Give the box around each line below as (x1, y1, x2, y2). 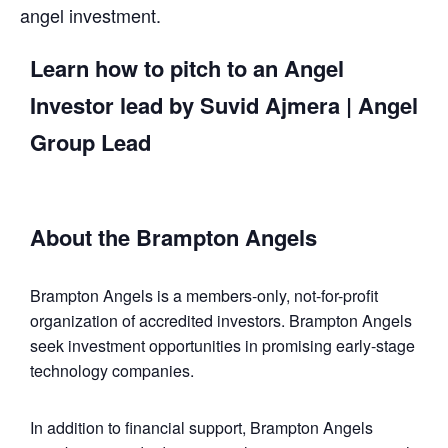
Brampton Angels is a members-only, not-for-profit (30, 283, 378, 307)
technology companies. (30, 358, 194, 382)
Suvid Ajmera (200, 88, 346, 121)
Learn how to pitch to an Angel (30, 51, 344, 84)
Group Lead (30, 125, 151, 158)
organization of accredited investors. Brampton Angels (30, 308, 412, 332)
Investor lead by (30, 88, 200, 121)
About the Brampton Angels (30, 221, 317, 254)
